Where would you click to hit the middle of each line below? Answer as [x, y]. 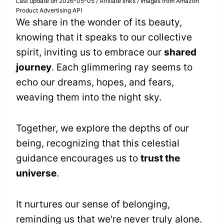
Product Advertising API [49, 10]
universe [36, 173]
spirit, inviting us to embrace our [90, 52]
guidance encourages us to [78, 158]
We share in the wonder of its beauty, [99, 22]
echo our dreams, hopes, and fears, [95, 82]
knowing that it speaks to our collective [104, 37]
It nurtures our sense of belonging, [93, 204]
